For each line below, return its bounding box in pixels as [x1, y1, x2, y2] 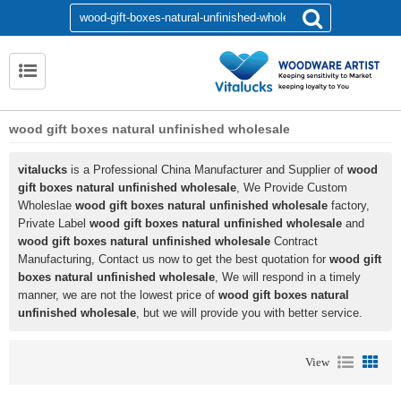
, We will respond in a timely [215, 270, 361, 284]
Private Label [18, 217, 90, 230]
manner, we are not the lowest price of [18, 288, 218, 302]
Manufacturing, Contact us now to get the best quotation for [18, 252, 329, 266]
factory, [328, 199, 370, 212]
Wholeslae [18, 199, 75, 212]
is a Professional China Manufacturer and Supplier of [67, 163, 347, 176]
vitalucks [18, 163, 67, 176]
